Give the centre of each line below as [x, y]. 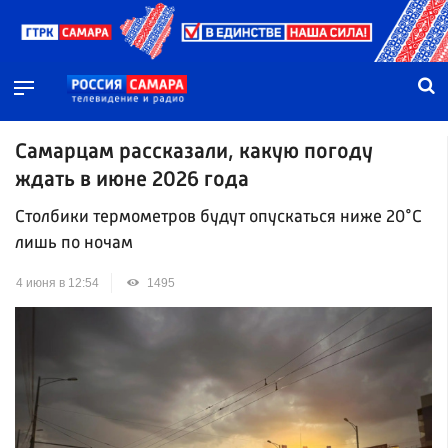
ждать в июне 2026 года [132, 180]
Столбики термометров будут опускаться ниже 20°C [218, 218]
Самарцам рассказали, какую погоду [194, 152]
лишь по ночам [74, 244]
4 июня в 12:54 [57, 283]
